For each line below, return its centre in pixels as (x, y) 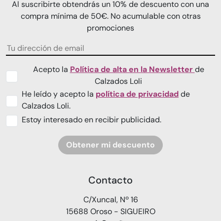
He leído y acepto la (59, 94)
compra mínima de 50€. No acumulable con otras (110, 16)
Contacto (110, 180)
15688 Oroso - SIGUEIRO (110, 212)
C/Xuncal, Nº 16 (110, 200)
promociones (110, 28)
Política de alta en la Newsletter (132, 70)
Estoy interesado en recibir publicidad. (92, 120)
